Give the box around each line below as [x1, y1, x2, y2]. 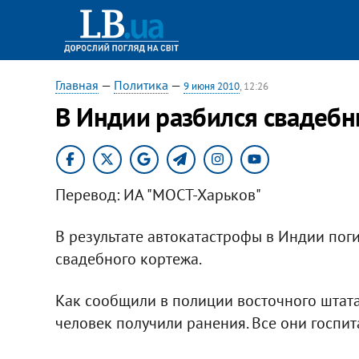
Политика [113, 77, 168, 93]
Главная [54, 77, 99, 93]
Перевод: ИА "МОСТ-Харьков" [54, 184, 261, 205]
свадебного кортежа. [54, 248, 202, 269]
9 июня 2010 [183, 79, 240, 93]
